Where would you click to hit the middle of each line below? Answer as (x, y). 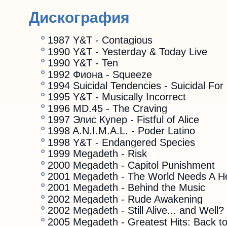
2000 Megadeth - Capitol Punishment (131, 165)
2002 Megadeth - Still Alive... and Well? (136, 211)
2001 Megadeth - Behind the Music (126, 188)
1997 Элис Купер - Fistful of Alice (123, 120)
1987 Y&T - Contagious (100, 40)
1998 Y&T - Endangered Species (121, 142)
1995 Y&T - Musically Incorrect (117, 97)
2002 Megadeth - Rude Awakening (125, 199)
